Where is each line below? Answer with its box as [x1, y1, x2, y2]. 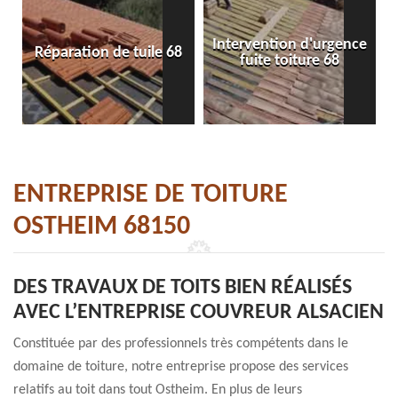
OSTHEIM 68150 [13, 213, 190, 241]
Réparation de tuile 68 [35, 44, 182, 61]
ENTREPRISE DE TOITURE [13, 181, 288, 209]
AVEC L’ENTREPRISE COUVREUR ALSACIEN [13, 302, 384, 323]
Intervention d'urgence [212, 36, 367, 53]
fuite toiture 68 [240, 52, 339, 69]
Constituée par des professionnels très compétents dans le [13, 337, 348, 351]
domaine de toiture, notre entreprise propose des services [13, 360, 348, 374]
